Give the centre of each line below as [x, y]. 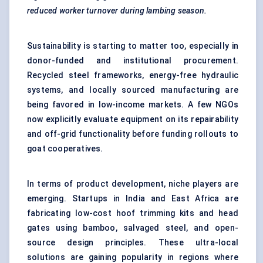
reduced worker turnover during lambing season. [117, 11]
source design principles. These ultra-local [133, 243]
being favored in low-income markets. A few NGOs [133, 105]
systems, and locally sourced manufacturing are [133, 90]
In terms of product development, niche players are [133, 184]
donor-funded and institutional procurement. [133, 61]
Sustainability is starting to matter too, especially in [133, 46]
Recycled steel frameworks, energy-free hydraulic [133, 75]
